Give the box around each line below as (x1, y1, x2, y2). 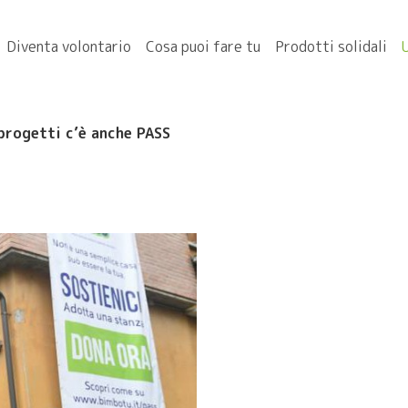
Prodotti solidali (275, 36, 387, 56)
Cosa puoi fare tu (146, 36, 260, 56)
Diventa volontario (6, 36, 131, 56)
